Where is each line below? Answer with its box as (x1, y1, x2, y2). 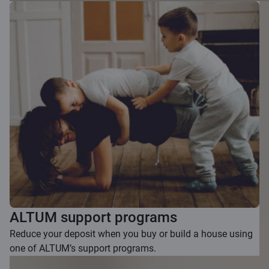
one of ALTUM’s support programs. (10, 243, 156, 255)
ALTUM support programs (10, 209, 177, 226)
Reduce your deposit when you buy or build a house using (10, 228, 253, 240)
